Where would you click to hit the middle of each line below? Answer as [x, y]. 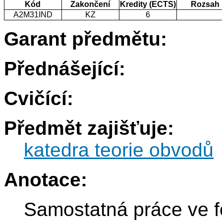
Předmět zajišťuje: [89, 128]
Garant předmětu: [85, 39]
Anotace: [46, 180]
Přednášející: [65, 69]
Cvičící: [39, 99]
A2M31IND [33, 15]
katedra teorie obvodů [119, 150]
